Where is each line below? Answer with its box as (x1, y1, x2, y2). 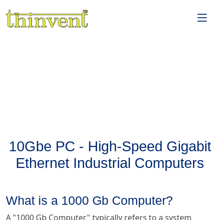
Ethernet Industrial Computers (16, 154, 204, 173)
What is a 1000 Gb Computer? (6, 192, 173, 209)
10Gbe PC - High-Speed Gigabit (9, 137, 211, 156)
